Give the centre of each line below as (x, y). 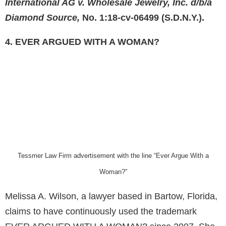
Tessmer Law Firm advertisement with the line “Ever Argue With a (113, 156)
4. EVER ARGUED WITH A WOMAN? (82, 42)
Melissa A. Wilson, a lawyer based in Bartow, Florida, (111, 196)
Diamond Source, (42, 18)
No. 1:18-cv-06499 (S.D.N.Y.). (142, 18)
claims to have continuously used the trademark (101, 212)
